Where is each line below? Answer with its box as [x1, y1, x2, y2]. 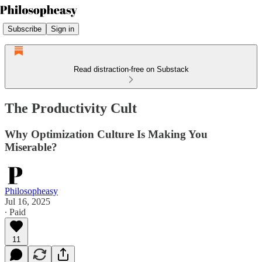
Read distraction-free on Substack [73, 65, 189, 74]
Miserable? [5, 140, 57, 153]
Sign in [51, 24, 74, 33]
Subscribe [8, 24, 42, 33]
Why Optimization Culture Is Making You [5, 127, 208, 140]
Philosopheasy [5, 185, 58, 196]
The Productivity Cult [5, 100, 137, 116]
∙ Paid [5, 206, 26, 217]
